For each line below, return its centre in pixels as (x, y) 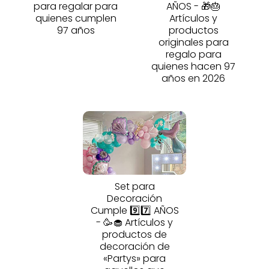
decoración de (134, 246)
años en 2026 (193, 78)
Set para (134, 186)
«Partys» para (134, 258)
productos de (134, 234)
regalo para (193, 54)
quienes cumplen (76, 18)
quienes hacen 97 (193, 66)
